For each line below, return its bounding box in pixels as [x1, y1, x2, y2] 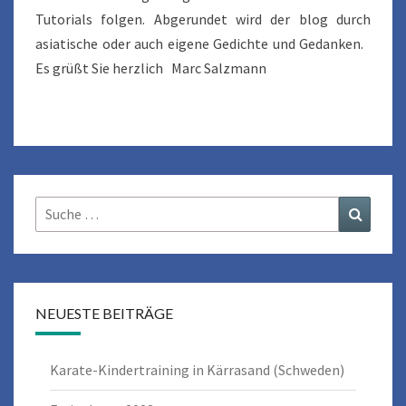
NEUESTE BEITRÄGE [35, 304, 173, 322]
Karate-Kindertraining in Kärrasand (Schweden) [50, 360, 344, 379]
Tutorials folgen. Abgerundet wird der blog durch [35, 9, 371, 28]
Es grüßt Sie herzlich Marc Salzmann [35, 58, 266, 77]
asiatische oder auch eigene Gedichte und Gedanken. [35, 34, 371, 53]
